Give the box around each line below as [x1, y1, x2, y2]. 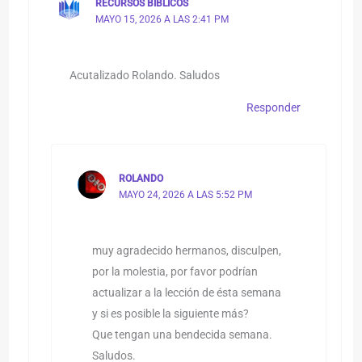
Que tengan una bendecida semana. [91, 327, 272, 341]
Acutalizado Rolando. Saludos [69, 68, 220, 82]
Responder [246, 100, 301, 114]
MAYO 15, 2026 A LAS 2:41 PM [95, 14, 229, 26]
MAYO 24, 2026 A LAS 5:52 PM [118, 188, 252, 200]
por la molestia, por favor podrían [91, 264, 258, 278]
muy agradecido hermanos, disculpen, [91, 243, 281, 257]
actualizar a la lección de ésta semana [91, 285, 281, 299]
